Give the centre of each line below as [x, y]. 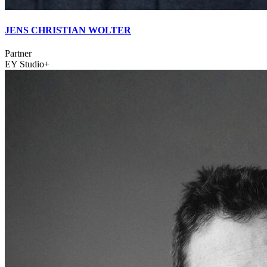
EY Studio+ [27, 64]
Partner [18, 54]
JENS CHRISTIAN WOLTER [68, 30]
